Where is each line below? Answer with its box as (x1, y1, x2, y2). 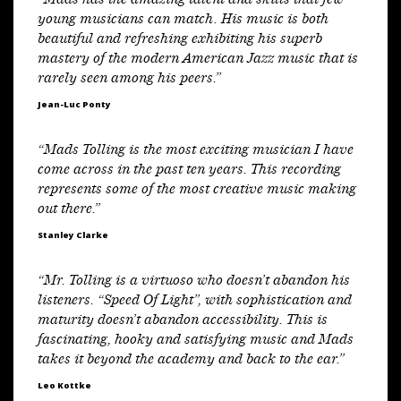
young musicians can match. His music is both (38, 11, 328, 30)
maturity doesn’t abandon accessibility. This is (38, 311, 328, 331)
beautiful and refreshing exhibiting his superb (38, 30, 322, 50)
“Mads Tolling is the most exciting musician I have (38, 141, 354, 161)
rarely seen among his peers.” (38, 70, 221, 90)
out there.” (38, 200, 100, 220)
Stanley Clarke (38, 229, 108, 242)
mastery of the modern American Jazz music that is (38, 50, 358, 70)
